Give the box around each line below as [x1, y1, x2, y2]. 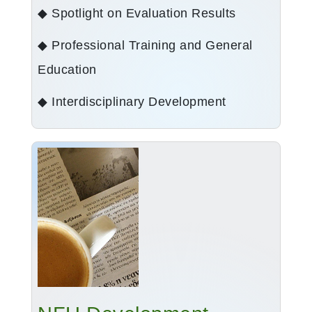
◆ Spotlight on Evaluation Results [38, 6, 236, 21]
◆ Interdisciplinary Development [38, 95, 226, 109]
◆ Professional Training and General [38, 38, 253, 53]
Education [38, 63, 97, 77]
